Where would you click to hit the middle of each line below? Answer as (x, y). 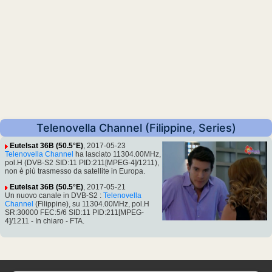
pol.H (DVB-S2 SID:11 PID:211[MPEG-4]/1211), (82, 163)
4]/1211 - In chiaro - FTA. (45, 221)
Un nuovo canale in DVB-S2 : (54, 196)
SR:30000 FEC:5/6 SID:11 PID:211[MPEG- (74, 213)
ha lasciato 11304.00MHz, (117, 155)
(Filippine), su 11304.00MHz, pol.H (91, 204)
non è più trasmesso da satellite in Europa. (75, 172)
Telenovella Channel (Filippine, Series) (136, 128)
